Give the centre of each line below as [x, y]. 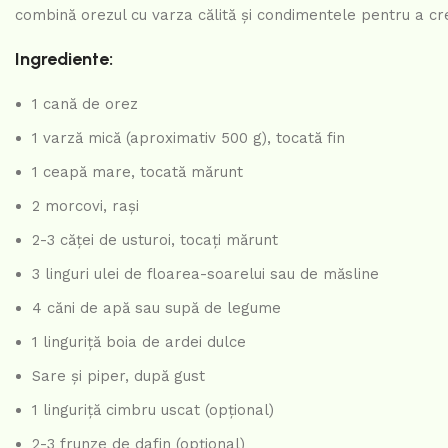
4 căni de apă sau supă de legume [156, 308]
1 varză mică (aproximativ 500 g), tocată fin [188, 138]
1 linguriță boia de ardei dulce [139, 342]
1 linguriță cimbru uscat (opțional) [153, 410]
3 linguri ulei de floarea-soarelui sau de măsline [205, 274]
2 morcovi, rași [85, 206]
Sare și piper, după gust [118, 376]
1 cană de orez [85, 104]
